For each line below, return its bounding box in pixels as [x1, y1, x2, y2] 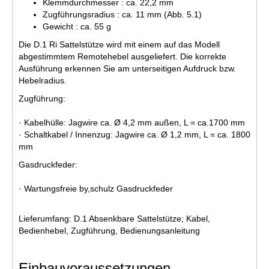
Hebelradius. [19, 75, 67, 85]
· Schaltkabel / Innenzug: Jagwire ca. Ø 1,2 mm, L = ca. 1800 [19, 129, 250, 139]
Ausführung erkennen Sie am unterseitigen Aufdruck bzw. [19, 63, 236, 73]
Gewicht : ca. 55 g [43, 21, 111, 31]
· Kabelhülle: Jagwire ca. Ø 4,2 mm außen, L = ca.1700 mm [19, 117, 245, 127]
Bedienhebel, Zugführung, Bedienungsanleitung [19, 225, 200, 235]
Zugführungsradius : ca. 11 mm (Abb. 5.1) [43, 9, 202, 19]
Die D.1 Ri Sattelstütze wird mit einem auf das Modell [19, 39, 220, 49]
